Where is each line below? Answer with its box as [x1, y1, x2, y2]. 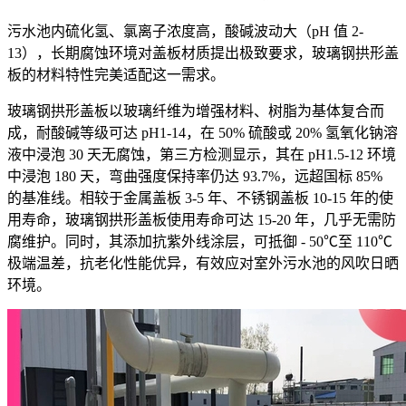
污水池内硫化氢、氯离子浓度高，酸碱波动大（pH [7, 24, 330, 40]
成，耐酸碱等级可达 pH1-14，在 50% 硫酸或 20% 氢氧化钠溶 [7, 125, 398, 141]
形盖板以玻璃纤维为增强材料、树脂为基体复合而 [65, 103, 384, 120]
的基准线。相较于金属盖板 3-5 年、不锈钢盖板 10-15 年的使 [7, 190, 393, 207]
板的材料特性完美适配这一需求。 [7, 67, 225, 83]
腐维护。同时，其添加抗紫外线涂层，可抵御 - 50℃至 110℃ [7, 234, 392, 250]
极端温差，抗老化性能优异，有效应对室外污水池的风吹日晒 [7, 256, 399, 272]
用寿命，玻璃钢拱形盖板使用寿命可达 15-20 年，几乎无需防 [7, 212, 396, 228]
